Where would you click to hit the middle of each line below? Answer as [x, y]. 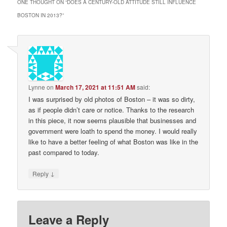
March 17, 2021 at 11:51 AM [96, 87]
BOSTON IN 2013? [40, 15]
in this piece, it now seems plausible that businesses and [112, 120]
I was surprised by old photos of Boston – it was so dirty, [112, 99]
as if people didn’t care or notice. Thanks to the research [111, 109]
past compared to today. [64, 152]
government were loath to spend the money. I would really [113, 131]
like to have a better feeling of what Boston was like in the [113, 141]
